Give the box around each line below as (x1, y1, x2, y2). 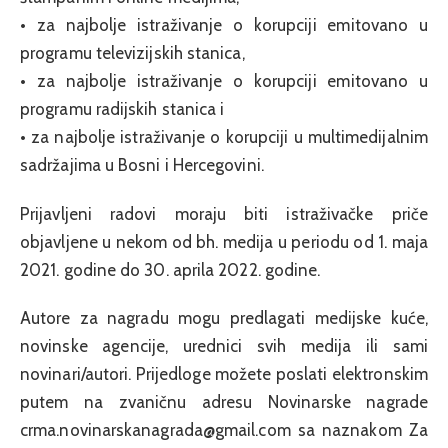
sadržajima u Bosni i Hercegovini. (20, 155, 264, 176)
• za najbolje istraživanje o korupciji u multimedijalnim (20, 127, 428, 148)
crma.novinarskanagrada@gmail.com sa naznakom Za (20, 420, 428, 441)
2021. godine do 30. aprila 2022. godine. (20, 259, 321, 280)
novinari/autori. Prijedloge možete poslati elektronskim (20, 364, 428, 385)
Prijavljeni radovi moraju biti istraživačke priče (20, 203, 428, 224)
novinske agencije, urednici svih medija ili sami (20, 336, 428, 357)
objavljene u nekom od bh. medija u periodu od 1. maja (20, 231, 428, 252)
